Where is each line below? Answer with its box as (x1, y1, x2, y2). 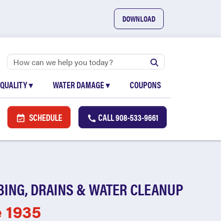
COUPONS (130, 78, 161, 91)
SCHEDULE (28, 111, 62, 123)
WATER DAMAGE (53, 78, 106, 91)
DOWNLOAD (122, 13, 155, 24)
